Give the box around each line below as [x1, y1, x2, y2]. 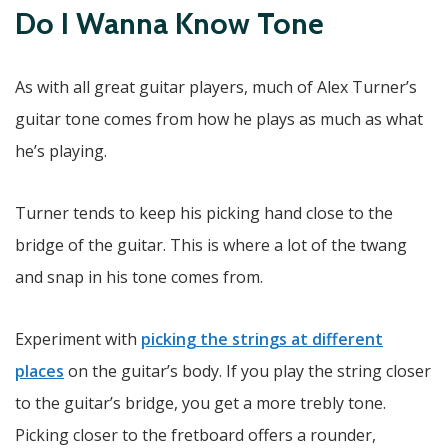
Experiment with [15, 328, 141, 351]
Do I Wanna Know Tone [15, 5, 324, 43]
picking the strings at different [141, 328, 383, 351]
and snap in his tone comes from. [15, 266, 263, 289]
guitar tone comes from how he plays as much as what [15, 108, 423, 131]
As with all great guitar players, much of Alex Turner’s [15, 76, 417, 99]
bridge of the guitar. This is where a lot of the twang [15, 234, 407, 257]
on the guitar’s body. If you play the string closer [64, 360, 431, 383]
